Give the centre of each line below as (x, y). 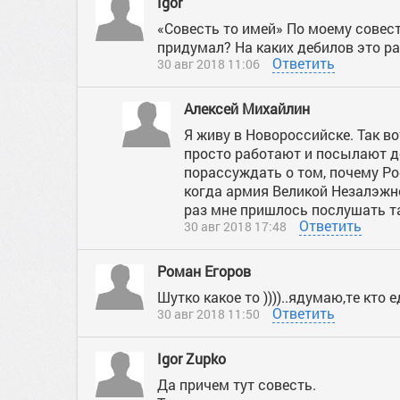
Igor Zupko (192, 358)
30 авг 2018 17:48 (235, 226)
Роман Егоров (206, 271)
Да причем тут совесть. (237, 384)
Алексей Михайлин (247, 108)
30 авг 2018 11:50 (208, 314)
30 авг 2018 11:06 (208, 64)
